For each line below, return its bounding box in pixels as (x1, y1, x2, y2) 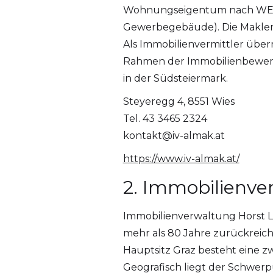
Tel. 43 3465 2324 (122, 113, 207, 125)
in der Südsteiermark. (122, 73, 228, 85)
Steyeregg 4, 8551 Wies (122, 96, 235, 108)
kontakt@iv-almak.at (122, 130, 225, 142)
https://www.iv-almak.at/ (122, 153, 239, 165)
